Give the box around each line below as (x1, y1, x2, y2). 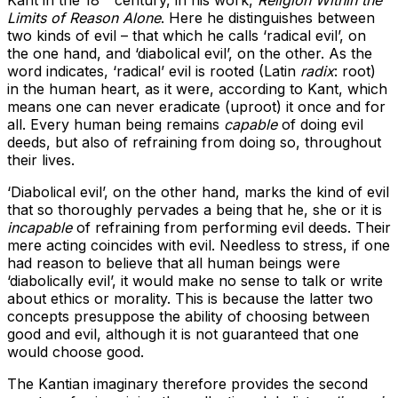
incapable (7, 219, 72, 237)
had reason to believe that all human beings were (7, 254, 340, 273)
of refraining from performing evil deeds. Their (72, 219, 391, 237)
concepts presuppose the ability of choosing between (7, 307, 370, 326)
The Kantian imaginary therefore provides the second (7, 375, 368, 394)
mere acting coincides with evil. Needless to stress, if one (7, 236, 390, 255)
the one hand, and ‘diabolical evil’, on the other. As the (7, 44, 372, 63)
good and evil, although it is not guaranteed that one (7, 325, 359, 344)
